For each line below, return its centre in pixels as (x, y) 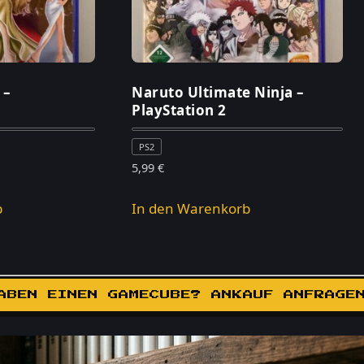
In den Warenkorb (191, 208)
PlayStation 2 (179, 110)
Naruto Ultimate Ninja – (218, 92)
